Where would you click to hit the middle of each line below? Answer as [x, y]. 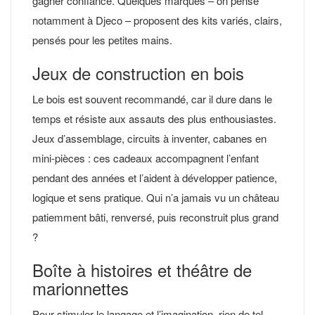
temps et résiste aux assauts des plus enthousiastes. [154, 118]
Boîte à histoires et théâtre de [142, 269]
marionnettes [81, 288]
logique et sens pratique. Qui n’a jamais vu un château [156, 197]
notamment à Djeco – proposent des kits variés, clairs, [157, 20]
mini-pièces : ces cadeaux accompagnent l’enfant [146, 157]
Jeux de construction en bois [138, 72]
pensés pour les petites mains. [102, 39]
